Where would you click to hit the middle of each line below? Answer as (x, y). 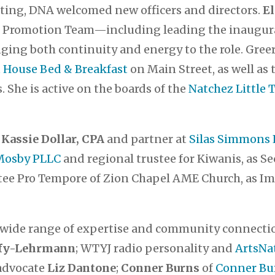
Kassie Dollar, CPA (53, 139)
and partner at (147, 139)
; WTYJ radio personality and (156, 248)
